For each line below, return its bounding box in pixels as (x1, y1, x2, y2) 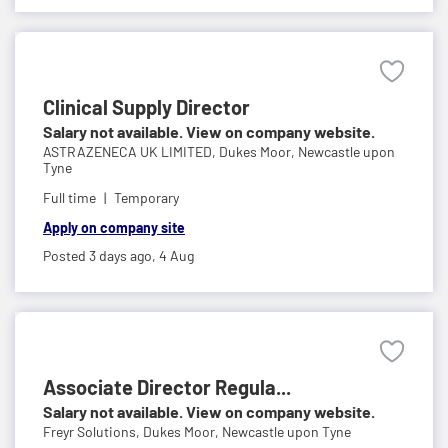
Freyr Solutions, (43, 422, 143, 440)
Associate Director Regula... (43, 374, 291, 399)
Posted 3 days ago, (43, 246, 159, 264)
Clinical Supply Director (43, 94, 250, 119)
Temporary (114, 188, 179, 206)
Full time (43, 188, 96, 206)
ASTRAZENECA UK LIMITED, (43, 142, 219, 160)
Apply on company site (43, 218, 185, 236)
